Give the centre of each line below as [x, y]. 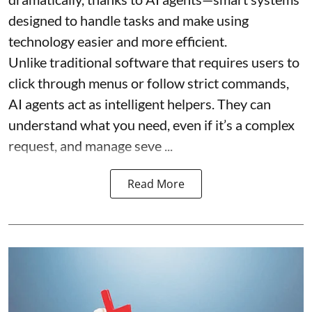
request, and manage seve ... [91, 145]
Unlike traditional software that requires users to [154, 62]
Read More [156, 184]
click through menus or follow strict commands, [149, 83]
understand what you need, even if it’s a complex [151, 124]
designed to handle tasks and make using [128, 20]
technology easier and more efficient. [118, 41]
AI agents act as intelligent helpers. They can [140, 103]
